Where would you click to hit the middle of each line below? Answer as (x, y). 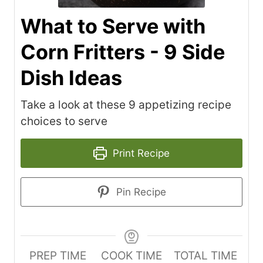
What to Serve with (113, 26)
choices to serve (64, 121)
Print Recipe (139, 153)
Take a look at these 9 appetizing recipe (126, 104)
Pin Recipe (139, 191)
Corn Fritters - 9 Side (123, 52)
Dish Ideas (71, 77)
